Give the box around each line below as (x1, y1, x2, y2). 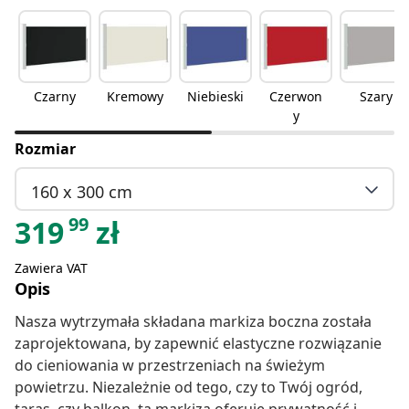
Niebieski (187, 88, 244, 106)
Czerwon (269, 88, 322, 106)
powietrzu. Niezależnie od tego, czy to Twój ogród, (15, 377, 362, 398)
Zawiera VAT (15, 259, 88, 278)
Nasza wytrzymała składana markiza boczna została (15, 311, 372, 332)
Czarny (34, 88, 76, 106)
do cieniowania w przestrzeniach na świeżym (15, 355, 325, 376)
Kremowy (107, 88, 163, 106)
